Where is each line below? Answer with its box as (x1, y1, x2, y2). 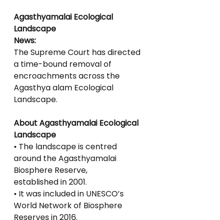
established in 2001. (14, 176, 87, 188)
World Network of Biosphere (14, 200, 124, 211)
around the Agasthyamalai (14, 153, 118, 164)
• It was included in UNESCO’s (14, 188, 126, 199)
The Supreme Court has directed (14, 47, 142, 58)
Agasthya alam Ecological (14, 82, 115, 93)
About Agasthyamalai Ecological (14, 117, 140, 129)
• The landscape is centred (14, 141, 119, 152)
